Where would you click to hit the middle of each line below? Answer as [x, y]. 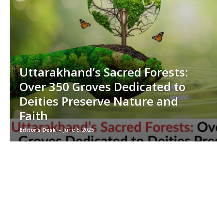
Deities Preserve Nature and [99, 101]
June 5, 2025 [79, 130]
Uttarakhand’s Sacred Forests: [104, 72]
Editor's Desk [38, 130]
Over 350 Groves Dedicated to [102, 86]
